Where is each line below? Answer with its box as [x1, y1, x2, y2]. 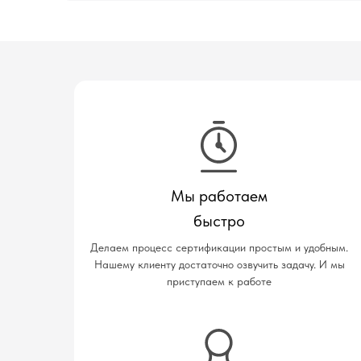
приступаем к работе [167, 275, 272, 288]
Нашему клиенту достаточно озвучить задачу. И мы [93, 258, 345, 271]
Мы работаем [171, 186, 268, 205]
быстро [193, 211, 245, 230]
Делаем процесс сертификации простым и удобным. [90, 241, 348, 254]
